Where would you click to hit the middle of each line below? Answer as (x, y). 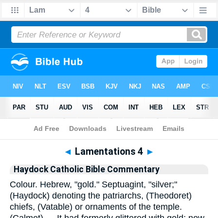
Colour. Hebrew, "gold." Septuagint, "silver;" (93, 184)
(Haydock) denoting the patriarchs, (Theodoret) (101, 196)
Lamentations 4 (109, 152)
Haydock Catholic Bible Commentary (87, 169)
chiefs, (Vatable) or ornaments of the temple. (96, 207)
